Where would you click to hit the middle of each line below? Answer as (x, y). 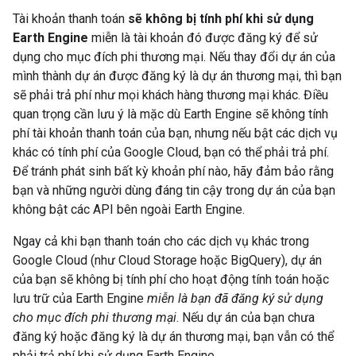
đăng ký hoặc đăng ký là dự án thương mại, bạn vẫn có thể (173, 337)
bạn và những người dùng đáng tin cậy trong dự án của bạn (174, 190)
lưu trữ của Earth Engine (80, 298)
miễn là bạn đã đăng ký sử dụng (235, 298)
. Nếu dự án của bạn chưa (246, 317)
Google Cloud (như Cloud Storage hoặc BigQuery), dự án (167, 260)
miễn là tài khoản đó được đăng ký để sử (203, 38)
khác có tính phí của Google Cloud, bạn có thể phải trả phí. (171, 152)
